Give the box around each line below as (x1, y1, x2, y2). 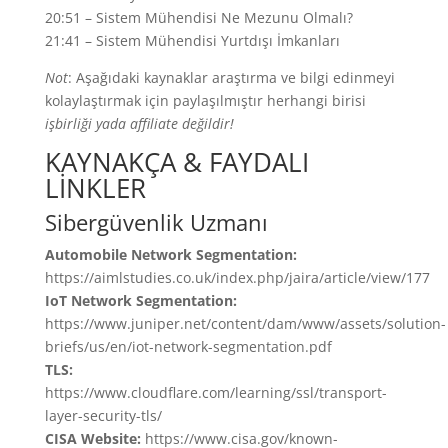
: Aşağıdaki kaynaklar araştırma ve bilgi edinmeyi (67, 67, 395, 87)
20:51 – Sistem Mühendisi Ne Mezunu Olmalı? (44, 7, 353, 27)
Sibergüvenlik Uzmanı (44, 206, 268, 237)
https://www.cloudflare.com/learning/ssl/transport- (44, 382, 387, 402)
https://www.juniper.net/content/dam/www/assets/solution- (44, 313, 446, 333)
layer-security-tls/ (44, 405, 162, 425)
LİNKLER (44, 169, 146, 206)
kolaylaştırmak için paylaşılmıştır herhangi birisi (44, 90, 366, 110)
